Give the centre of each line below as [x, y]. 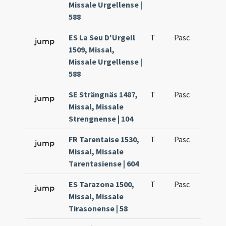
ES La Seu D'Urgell [102, 37]
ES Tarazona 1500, [102, 184]
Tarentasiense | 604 [104, 163]
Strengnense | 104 [101, 119]
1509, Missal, [92, 49]
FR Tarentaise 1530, [104, 139]
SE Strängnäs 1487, [103, 94]
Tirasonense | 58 [98, 208]
